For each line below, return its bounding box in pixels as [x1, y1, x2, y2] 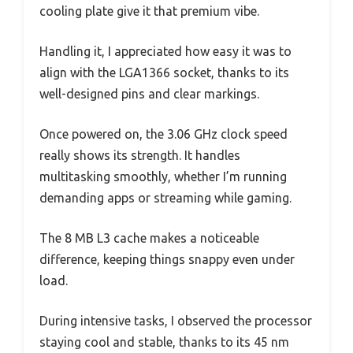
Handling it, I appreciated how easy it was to [39, 43, 292, 58]
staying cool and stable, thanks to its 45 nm [39, 334, 289, 349]
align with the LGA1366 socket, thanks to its [39, 65, 289, 80]
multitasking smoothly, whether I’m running [39, 169, 287, 184]
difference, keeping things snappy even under [39, 251, 295, 266]
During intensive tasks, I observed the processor [39, 313, 312, 328]
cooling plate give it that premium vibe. [39, 3, 259, 18]
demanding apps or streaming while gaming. [39, 190, 292, 205]
